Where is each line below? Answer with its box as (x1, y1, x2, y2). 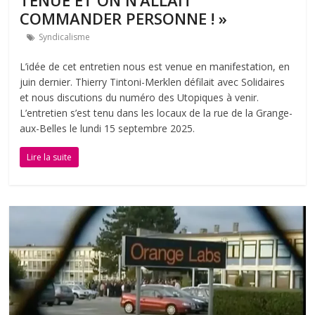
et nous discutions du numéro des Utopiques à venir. (20, 90, 259, 104)
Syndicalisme (39, 30, 91, 43)
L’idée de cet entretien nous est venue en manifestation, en (20, 59, 290, 73)
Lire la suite (27, 150, 72, 163)
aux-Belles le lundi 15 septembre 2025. (20, 121, 195, 135)
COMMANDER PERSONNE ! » (20, 7, 228, 29)
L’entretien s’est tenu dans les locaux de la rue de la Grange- (20, 105, 293, 120)
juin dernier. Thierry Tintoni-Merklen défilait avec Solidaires (20, 75, 285, 89)
